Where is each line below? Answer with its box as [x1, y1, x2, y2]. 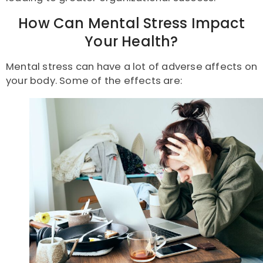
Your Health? [85, 32, 178, 52]
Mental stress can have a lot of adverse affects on [6, 60, 258, 74]
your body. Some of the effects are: [6, 74, 182, 88]
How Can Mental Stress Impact [18, 14, 245, 33]
